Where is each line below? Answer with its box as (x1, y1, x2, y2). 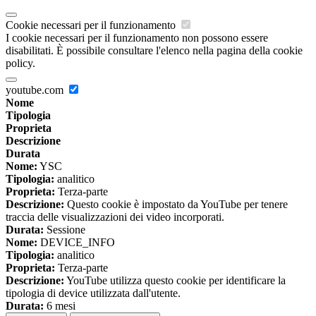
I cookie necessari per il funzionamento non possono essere (6, 32, 268, 44)
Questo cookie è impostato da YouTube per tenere (64, 198, 288, 211)
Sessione (44, 224, 85, 236)
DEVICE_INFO (37, 236, 115, 249)
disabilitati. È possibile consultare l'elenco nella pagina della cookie (6, 44, 303, 57)
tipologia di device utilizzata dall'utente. (6, 287, 181, 300)
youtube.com (6, 84, 66, 97)
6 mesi (44, 300, 75, 312)
